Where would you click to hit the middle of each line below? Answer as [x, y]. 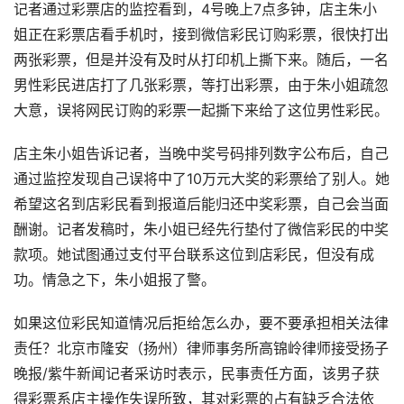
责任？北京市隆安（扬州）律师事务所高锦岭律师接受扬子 [201, 349]
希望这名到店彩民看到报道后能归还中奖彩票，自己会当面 [201, 204]
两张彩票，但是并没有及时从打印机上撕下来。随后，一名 [201, 60]
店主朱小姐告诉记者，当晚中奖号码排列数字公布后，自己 [201, 154]
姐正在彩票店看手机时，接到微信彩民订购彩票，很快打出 [201, 35]
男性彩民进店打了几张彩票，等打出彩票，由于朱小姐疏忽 [201, 85]
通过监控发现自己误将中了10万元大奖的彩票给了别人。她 [202, 179]
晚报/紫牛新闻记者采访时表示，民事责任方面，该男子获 [197, 374]
